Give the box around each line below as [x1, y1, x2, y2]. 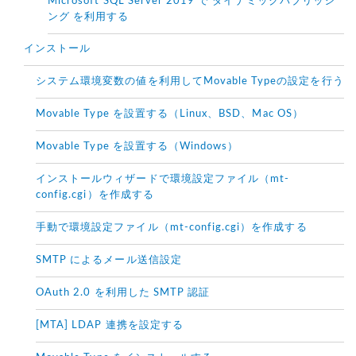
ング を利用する [48, 12, 130, 23]
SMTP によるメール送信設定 [36, 255, 182, 266]
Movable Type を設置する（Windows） [36, 141, 239, 153]
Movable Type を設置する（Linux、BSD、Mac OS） [36, 109, 304, 120]
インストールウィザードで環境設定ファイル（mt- [36, 174, 290, 185]
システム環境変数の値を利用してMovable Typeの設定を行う [36, 76, 344, 87]
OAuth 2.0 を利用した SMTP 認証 [36, 288, 211, 299]
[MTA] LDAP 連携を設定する [36, 320, 184, 331]
